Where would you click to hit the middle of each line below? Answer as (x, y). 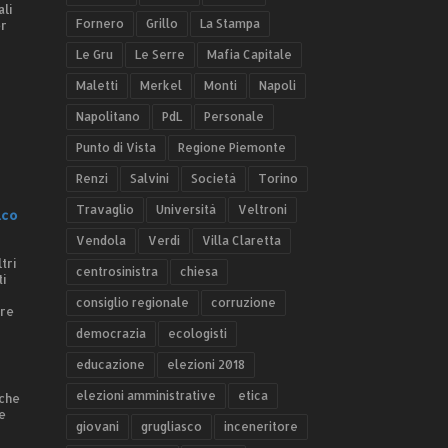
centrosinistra (117, 272)
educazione (110, 365)
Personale (234, 117)
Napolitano (108, 117)
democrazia (111, 334)
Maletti (97, 86)
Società (213, 179)
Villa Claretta (241, 241)
